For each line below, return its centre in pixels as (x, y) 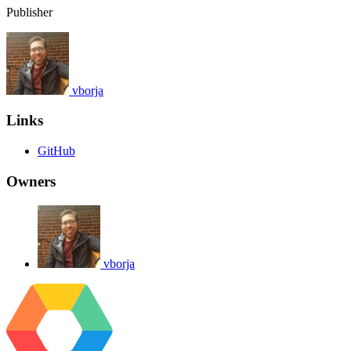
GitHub (56, 151)
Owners (31, 181)
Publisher (29, 12)
